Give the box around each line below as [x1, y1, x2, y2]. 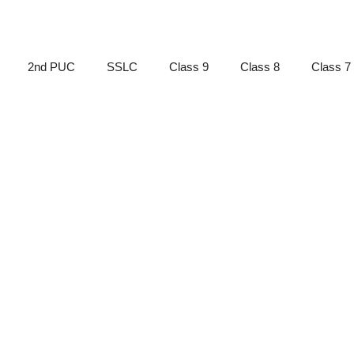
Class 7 [311, 60, 351, 73]
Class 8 [240, 60, 280, 73]
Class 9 [169, 60, 209, 73]
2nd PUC [28, 60, 75, 73]
